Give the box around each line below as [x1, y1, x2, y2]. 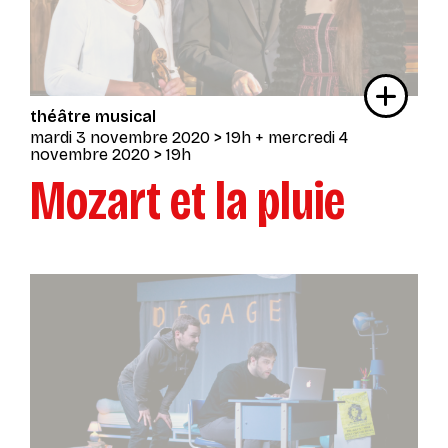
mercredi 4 [268, 128, 348, 148]
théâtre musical [30, 107, 156, 127]
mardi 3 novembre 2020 [30, 128, 210, 148]
